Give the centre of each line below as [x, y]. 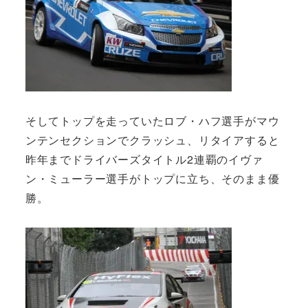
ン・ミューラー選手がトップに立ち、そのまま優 [152, 178]
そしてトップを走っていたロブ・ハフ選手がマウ [152, 120]
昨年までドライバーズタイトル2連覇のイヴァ [144, 159]
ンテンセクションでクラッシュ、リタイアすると [152, 140]
